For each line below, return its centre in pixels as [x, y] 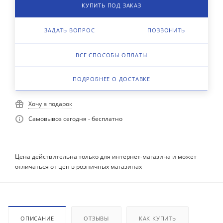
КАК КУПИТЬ [157, 218]
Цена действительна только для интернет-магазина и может [106, 156]
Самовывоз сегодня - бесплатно [75, 119]
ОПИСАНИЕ [37, 218]
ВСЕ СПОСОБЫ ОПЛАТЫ [111, 55]
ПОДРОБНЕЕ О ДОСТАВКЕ [111, 79]
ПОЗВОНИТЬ [166, 30]
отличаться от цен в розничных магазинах [78, 166]
